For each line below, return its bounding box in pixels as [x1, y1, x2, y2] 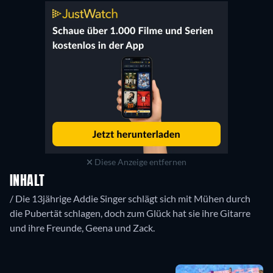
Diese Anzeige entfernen [93, 157, 187, 168]
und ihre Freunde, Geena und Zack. [10, 222, 155, 234]
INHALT [10, 175, 45, 189]
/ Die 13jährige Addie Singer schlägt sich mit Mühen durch [10, 193, 250, 205]
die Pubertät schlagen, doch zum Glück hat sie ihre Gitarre [10, 207, 250, 219]
